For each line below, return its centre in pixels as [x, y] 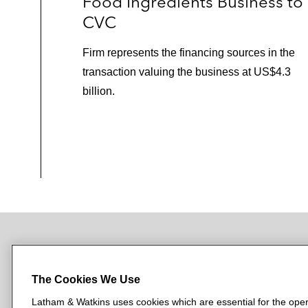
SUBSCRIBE [68, 263]
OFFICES [265, 262]
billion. [99, 91]
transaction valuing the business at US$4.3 [187, 71]
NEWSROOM [180, 262]
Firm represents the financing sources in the [189, 52]
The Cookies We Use [86, 279]
